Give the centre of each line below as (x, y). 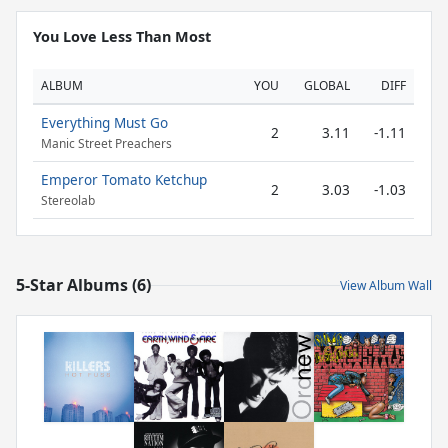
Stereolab (68, 201)
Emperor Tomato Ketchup (124, 179)
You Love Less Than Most (122, 36)
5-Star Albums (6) (83, 285)
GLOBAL (327, 85)
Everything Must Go (104, 122)
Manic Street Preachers (106, 144)
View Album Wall (386, 285)
